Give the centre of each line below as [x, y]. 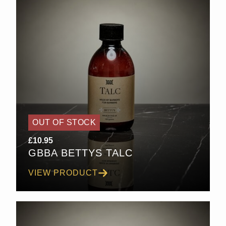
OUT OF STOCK [64, 122]
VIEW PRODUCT [63, 173]
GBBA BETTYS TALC [80, 153]
